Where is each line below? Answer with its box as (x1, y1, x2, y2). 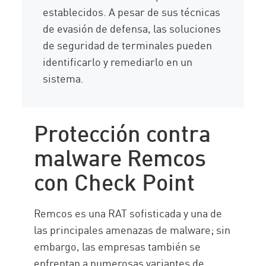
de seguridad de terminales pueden (43, 37, 213, 53)
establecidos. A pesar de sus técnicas (43, 4, 221, 20)
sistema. (43, 70, 84, 86)
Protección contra (34, 115, 211, 148)
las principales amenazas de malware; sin (34, 221, 231, 237)
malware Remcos (34, 140, 207, 172)
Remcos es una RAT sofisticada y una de (34, 205, 223, 221)
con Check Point (34, 164, 195, 197)
